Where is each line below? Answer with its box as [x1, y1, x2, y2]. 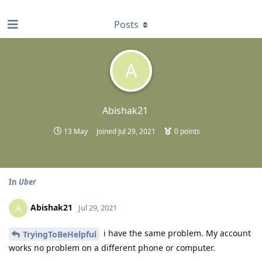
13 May [63, 126, 88, 136]
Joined [96, 126, 118, 136]
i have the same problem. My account [101, 227, 251, 239]
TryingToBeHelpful [23, 228, 96, 240]
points [178, 126, 200, 136]
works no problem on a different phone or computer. [9, 242, 215, 253]
